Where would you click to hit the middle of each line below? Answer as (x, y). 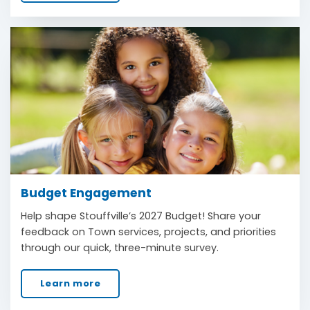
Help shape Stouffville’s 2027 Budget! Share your (141, 216)
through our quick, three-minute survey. (120, 247)
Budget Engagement (86, 193)
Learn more (70, 283)
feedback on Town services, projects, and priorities (148, 231)
